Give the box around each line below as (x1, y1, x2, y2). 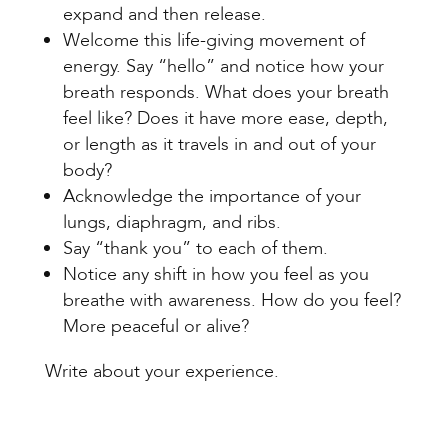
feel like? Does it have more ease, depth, (62, 105, 388, 131)
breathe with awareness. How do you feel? (62, 287, 401, 313)
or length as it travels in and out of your (62, 131, 376, 157)
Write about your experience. (44, 358, 279, 384)
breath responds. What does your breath (62, 79, 389, 105)
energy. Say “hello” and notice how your (62, 53, 384, 79)
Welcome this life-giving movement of (62, 27, 365, 53)
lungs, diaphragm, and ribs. (62, 209, 281, 235)
